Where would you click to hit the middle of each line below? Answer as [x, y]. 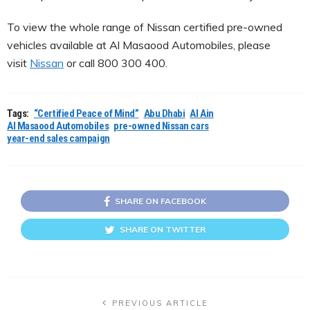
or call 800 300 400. [116, 63]
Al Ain [202, 113]
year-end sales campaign [58, 138]
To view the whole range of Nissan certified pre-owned [145, 27]
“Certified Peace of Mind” [86, 113]
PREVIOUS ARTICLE [160, 303]
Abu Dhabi [164, 113]
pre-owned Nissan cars [161, 126]
